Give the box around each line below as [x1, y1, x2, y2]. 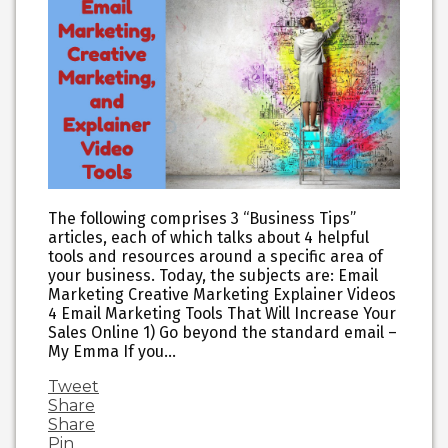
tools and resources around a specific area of [48, 247, 383, 267]
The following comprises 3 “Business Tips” [48, 209, 356, 229]
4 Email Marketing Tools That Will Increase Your [48, 304, 396, 324]
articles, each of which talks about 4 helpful [48, 228, 369, 248]
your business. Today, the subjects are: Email [48, 266, 378, 286]
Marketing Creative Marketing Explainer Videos [48, 285, 396, 305]
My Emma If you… [48, 342, 176, 362]
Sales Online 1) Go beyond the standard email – [48, 323, 397, 343]
